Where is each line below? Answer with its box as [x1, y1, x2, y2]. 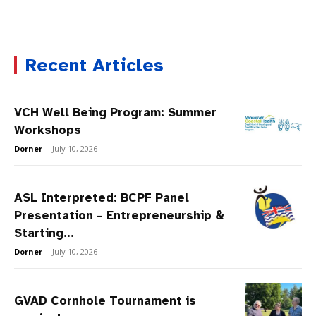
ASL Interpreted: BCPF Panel [14, 190, 189, 205]
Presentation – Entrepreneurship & [14, 207, 224, 223]
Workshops [14, 122, 81, 138]
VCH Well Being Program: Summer [14, 104, 217, 120]
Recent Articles [25, 53, 164, 77]
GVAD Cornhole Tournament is [14, 293, 196, 308]
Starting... [14, 225, 74, 241]
